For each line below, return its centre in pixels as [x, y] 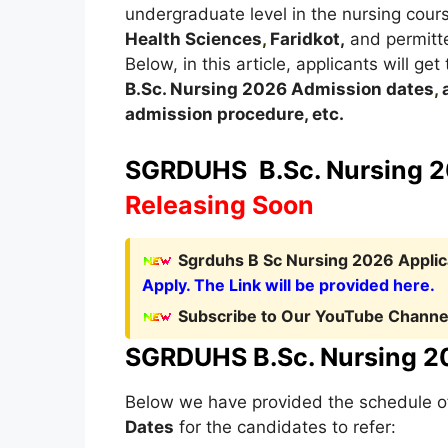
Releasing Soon [219, 204]
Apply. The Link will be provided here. [288, 284]
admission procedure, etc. [234, 114]
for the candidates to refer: [284, 426]
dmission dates [368, 89]
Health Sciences [193, 39]
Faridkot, [305, 39]
